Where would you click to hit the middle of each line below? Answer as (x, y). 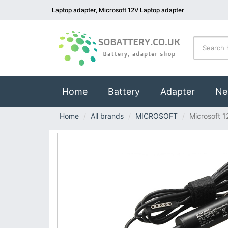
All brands (107, 116)
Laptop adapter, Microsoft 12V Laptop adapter (118, 10)
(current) (106, 91)
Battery (124, 91)
